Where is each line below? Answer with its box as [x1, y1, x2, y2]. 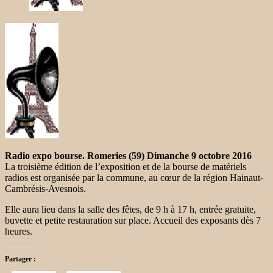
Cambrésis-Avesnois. [5, 183, 86, 194]
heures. [5, 225, 32, 236]
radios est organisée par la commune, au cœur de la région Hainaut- [5, 172, 263, 183]
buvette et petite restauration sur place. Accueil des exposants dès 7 [5, 214, 261, 225]
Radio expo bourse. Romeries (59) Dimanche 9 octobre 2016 [5, 150, 252, 161]
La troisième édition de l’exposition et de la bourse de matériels [5, 161, 246, 172]
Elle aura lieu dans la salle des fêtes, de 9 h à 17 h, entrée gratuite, [5, 204, 256, 214]
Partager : [5, 254, 36, 263]
